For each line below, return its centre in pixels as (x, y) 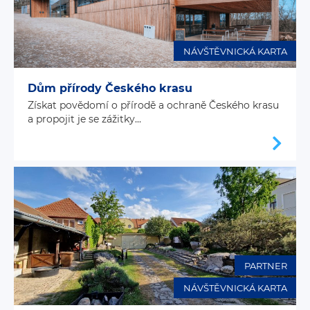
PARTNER (265, 265)
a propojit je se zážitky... (84, 119)
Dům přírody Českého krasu (110, 89)
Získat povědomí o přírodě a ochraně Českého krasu (153, 106)
